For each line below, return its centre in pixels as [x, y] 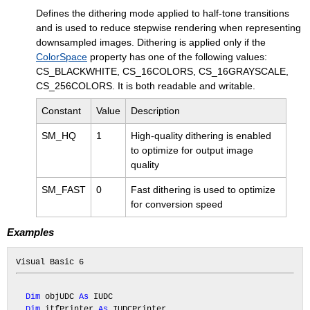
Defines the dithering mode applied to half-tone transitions [163, 13]
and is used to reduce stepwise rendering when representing [168, 28]
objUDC [60, 297]
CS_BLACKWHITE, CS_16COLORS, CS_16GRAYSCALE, [162, 71]
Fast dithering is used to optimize [203, 190]
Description [155, 111]
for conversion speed [177, 204]
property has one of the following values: [177, 57]
